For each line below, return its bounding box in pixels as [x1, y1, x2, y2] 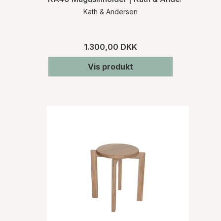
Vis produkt [88, 61, 133, 72]
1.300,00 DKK [84, 41, 137, 52]
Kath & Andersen [83, 7, 138, 16]
